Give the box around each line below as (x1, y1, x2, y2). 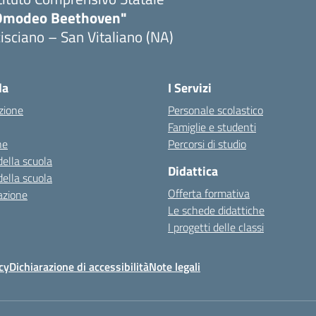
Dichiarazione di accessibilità (9, 258, 149, 275)
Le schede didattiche (168, 202, 265, 219)
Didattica (168, 162, 218, 181)
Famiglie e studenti (168, 119, 256, 135)
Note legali (149, 258, 200, 275)
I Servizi (168, 78, 212, 97)
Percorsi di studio (168, 135, 246, 152)
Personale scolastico (168, 102, 263, 119)
